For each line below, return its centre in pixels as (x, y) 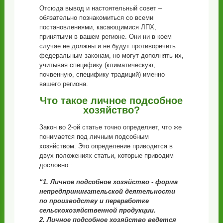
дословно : (56, 165)
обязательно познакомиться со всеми (96, 17)
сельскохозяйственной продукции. (97, 210)
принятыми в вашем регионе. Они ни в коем (105, 36)
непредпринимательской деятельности (107, 191)
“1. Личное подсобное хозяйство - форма (108, 182)
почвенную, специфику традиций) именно (102, 74)
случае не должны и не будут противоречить (107, 46)
